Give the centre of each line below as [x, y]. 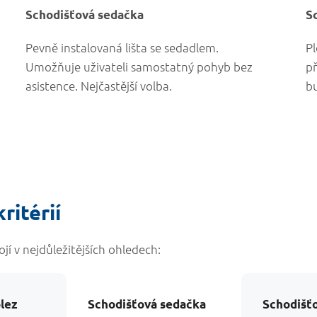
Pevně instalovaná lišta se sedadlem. [122, 47]
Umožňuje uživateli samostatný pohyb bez [139, 67]
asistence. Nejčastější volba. [98, 86]
